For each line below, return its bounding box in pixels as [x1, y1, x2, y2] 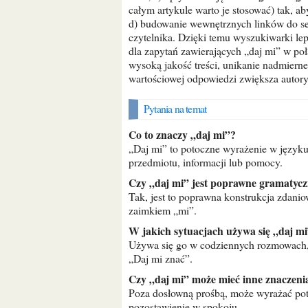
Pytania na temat [149, 101, 207, 115]
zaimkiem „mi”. [129, 203, 197, 217]
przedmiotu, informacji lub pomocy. [129, 155, 283, 169]
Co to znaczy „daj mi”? [136, 126, 236, 142]
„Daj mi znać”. [129, 251, 192, 265]
